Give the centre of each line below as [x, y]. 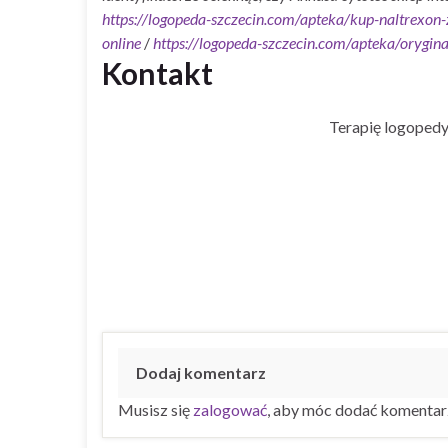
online [121, 42]
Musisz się [155, 409]
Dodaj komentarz [201, 372]
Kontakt [157, 72]
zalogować [230, 409]
